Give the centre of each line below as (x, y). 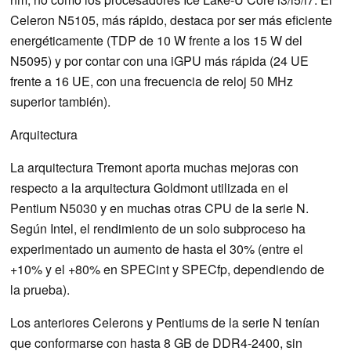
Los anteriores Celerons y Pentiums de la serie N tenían (165, 322)
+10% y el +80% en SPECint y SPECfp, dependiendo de (167, 269)
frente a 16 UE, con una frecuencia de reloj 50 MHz (152, 81)
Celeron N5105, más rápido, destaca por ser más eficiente (171, 20)
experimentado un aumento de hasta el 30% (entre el (157, 248)
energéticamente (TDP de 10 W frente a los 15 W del (156, 40)
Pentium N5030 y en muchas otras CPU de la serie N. (159, 208)
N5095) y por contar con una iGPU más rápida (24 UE (159, 60)
